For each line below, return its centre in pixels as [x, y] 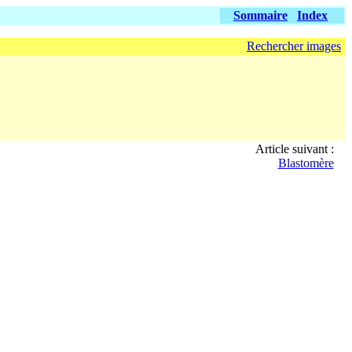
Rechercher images [294, 46]
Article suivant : [294, 149]
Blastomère [306, 163]
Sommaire [260, 15]
